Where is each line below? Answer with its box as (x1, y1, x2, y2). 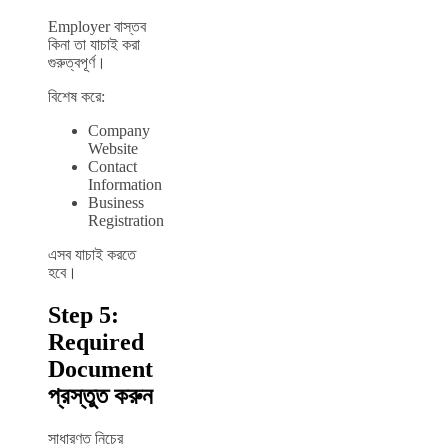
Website (88, 139, 138, 157)
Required (48, 328, 144, 355)
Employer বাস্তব (48, 17, 146, 35)
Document (48, 355, 153, 382)
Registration (88, 211, 164, 229)
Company (88, 121, 150, 139)
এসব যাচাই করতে (48, 245, 136, 263)
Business (88, 193, 144, 211)
